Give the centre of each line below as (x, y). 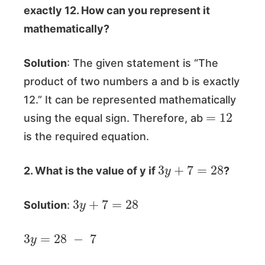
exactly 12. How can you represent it (117, 11)
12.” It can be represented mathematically (130, 100)
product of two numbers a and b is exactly (132, 82)
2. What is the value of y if (91, 171)
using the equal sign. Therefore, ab (115, 118)
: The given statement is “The (143, 63)
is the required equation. (86, 137)
